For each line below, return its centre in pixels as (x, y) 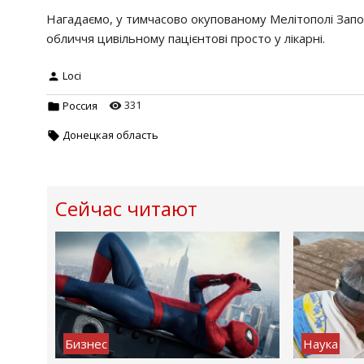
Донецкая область (110, 134)
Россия (80, 105)
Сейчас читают (126, 209)
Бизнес (86, 343)
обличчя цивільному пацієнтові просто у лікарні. (186, 39)
